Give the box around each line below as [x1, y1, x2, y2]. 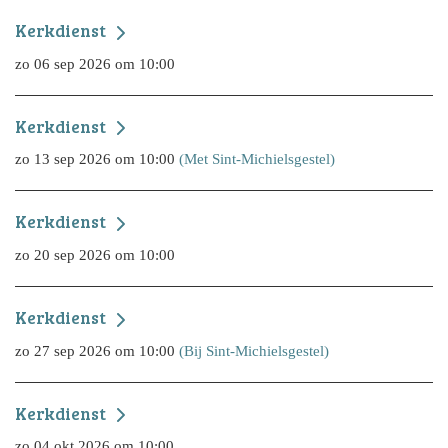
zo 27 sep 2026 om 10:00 [15, 341, 179, 359]
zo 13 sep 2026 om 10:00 [15, 150, 179, 168]
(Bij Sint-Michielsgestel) [179, 341, 329, 359]
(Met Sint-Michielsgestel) [179, 150, 335, 168]
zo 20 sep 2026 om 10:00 [15, 246, 175, 264]
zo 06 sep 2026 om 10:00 [15, 54, 175, 72]
